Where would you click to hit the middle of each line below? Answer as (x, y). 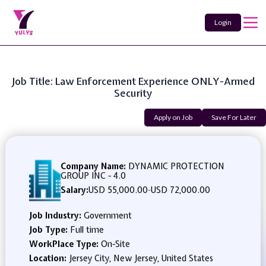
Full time (87, 230)
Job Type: (49, 230)
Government (107, 216)
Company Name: (94, 166)
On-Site (115, 244)
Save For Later (234, 117)
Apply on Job (173, 117)
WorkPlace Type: (65, 244)
